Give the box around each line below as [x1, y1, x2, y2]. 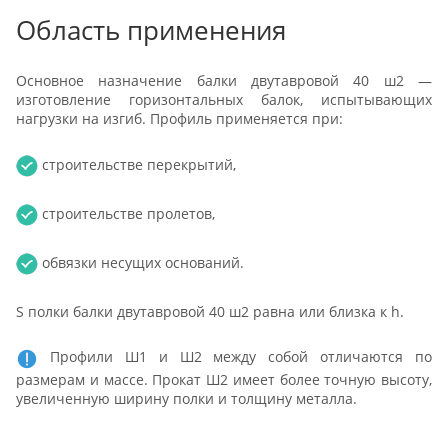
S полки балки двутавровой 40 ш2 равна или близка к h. [16, 301, 404, 321]
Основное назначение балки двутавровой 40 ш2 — [16, 71, 432, 91]
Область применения [16, 11, 286, 48]
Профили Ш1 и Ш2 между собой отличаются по [38, 347, 432, 367]
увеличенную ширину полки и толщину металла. [16, 388, 357, 408]
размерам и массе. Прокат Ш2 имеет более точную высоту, [16, 369, 432, 389]
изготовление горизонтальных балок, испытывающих [16, 90, 432, 110]
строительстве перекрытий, [38, 154, 236, 174]
